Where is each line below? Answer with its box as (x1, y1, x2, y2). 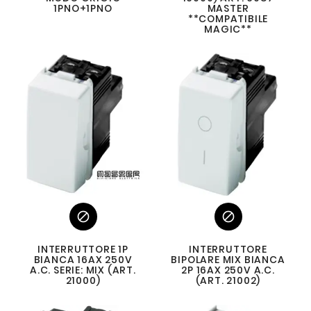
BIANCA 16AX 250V (33, 253, 133, 267)
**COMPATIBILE (187, 12, 269, 26)
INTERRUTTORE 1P (37, 242, 128, 256)
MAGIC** (204, 22, 252, 36)
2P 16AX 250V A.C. (181, 263, 275, 277)
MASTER (207, 1, 249, 15)
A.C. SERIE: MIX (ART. (30, 263, 136, 277)
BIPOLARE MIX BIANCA (171, 253, 285, 267)
